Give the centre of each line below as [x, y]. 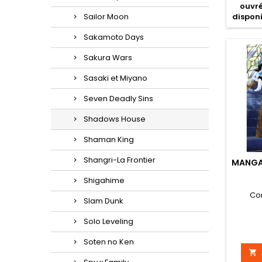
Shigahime [104, 180]
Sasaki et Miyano [116, 78]
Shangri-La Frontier [120, 160]
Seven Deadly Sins [118, 99]
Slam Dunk [104, 201]
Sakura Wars [108, 58]
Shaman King [109, 139]
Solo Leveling [108, 221]
